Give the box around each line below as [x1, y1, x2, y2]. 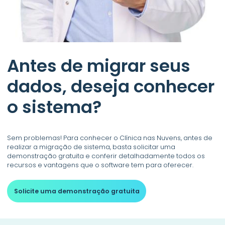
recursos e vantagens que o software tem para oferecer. [7, 160, 194, 169]
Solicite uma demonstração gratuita [14, 187, 140, 195]
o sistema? [7, 95, 102, 120]
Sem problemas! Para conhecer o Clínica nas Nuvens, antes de [7, 133, 213, 142]
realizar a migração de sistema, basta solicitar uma [7, 142, 176, 151]
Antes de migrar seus [7, 54, 191, 78]
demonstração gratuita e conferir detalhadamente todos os [7, 151, 205, 160]
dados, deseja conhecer [7, 74, 215, 99]
